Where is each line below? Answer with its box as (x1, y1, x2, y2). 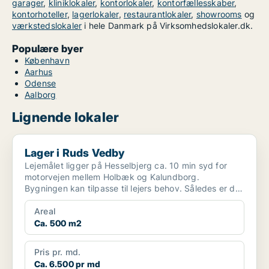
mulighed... (25, 195, 70, 205)
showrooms (196, 9, 242, 19)
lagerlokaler (72, 9, 119, 19)
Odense (25, 78, 56, 88)
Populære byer (12, 43, 84, 55)
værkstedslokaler (12, 20, 82, 31)
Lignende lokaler (12, 109, 119, 125)
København (25, 55, 70, 65)
